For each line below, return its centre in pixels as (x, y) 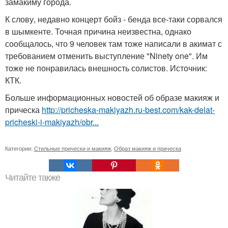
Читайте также (33, 178)
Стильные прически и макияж (73, 148)
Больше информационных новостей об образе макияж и (112, 97)
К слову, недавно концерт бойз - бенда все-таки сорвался (114, 19)
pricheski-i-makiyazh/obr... (52, 122)
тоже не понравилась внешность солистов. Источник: (106, 68)
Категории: (20, 148)
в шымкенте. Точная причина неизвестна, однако (98, 31)
